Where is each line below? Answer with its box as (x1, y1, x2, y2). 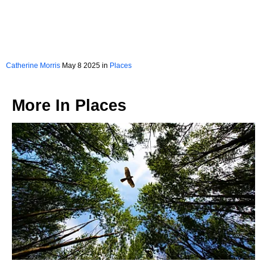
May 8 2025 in (60, 61, 110, 70)
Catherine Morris (6, 61, 60, 70)
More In (12, 97, 75, 115)
